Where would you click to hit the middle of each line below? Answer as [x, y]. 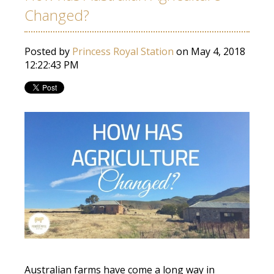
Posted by [48, 52]
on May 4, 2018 [209, 52]
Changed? [57, 15]
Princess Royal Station [123, 52]
